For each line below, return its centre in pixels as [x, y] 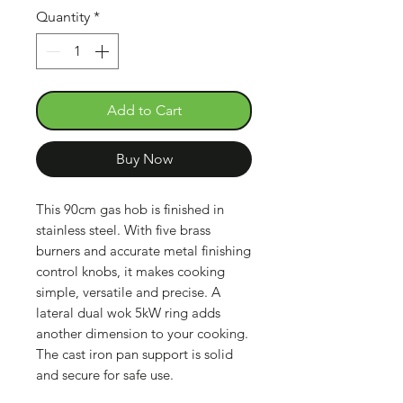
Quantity [63, 16]
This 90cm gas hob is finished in [130, 209]
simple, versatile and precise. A [128, 291]
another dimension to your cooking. [142, 333]
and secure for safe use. [105, 374]
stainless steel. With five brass [123, 229]
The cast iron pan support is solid [134, 354]
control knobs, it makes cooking [130, 271]
